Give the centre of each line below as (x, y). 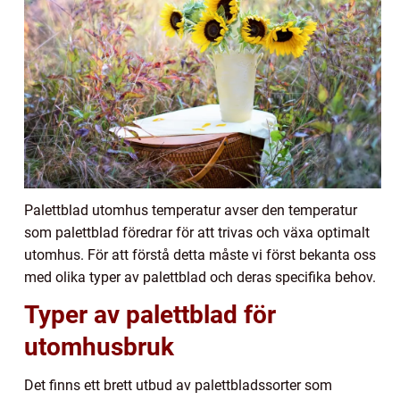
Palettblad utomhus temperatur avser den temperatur (191, 211)
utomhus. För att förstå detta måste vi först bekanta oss (200, 255)
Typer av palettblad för (150, 315)
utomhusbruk (99, 347)
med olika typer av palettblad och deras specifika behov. (200, 278)
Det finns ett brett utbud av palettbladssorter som (178, 386)
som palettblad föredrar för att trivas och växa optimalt (197, 233)
